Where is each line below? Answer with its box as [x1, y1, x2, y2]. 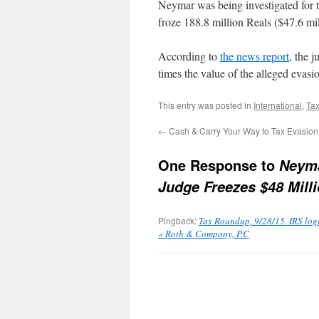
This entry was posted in [158, 99, 253, 111]
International [253, 99, 302, 111]
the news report [220, 48, 289, 63]
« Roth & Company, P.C [158, 227, 249, 240]
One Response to [158, 155, 279, 175]
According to [158, 48, 220, 63]
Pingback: [158, 214, 199, 226]
